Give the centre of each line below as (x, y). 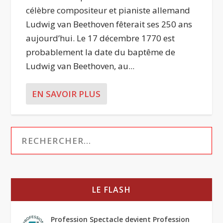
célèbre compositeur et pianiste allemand (108, 10)
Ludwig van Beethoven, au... (80, 66)
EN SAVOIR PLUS (66, 94)
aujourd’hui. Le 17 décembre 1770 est (101, 38)
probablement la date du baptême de (101, 52)
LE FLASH (111, 190)
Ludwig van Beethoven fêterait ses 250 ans (109, 24)
